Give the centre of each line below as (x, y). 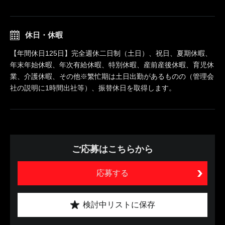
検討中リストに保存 (119, 205)
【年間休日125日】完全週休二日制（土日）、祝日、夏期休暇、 (111, 53)
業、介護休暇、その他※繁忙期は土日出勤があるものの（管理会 (112, 76)
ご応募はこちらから (113, 149)
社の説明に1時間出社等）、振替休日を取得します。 (93, 88)
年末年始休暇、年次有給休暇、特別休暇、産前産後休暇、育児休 (112, 65)
